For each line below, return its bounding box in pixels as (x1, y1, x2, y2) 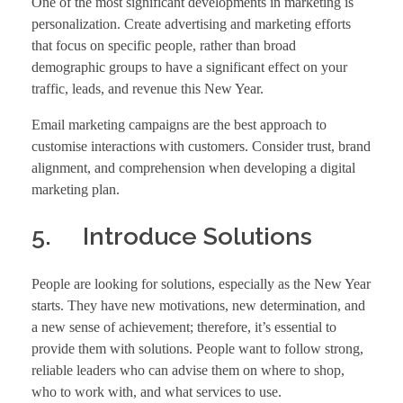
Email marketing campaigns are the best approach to (31, 117, 327, 133)
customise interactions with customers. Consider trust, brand (31, 139, 371, 155)
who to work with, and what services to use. (31, 383, 282, 399)
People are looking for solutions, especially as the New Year (31, 275, 371, 291)
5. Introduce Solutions (31, 222, 312, 251)
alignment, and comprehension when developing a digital (31, 160, 355, 176)
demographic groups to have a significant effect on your (31, 59, 347, 76)
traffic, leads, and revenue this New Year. (31, 81, 264, 97)
